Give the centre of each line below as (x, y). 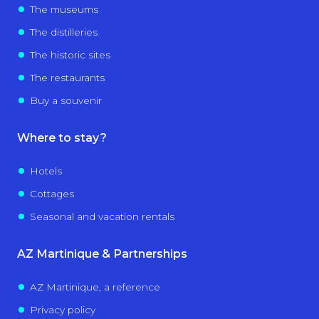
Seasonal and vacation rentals (102, 216)
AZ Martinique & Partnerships (102, 253)
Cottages (52, 193)
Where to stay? (62, 137)
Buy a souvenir (66, 100)
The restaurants (67, 77)
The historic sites (70, 54)
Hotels (46, 171)
